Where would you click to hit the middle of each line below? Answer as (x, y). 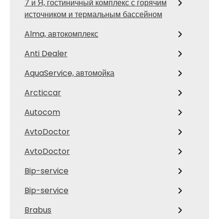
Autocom (42, 112)
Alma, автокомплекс (61, 34)
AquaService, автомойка (69, 73)
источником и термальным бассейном (93, 14)
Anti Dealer (46, 54)
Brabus (38, 210)
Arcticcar (43, 93)
